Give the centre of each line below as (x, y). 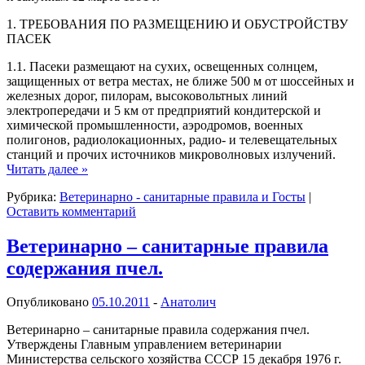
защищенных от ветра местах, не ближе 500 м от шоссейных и (180, 81)
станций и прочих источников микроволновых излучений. (171, 154)
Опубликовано (49, 302)
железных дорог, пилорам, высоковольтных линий (147, 95)
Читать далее (44, 169)
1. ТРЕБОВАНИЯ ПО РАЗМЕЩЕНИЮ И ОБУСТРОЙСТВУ (177, 24)
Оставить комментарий (71, 211)
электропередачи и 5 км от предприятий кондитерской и (164, 110)
